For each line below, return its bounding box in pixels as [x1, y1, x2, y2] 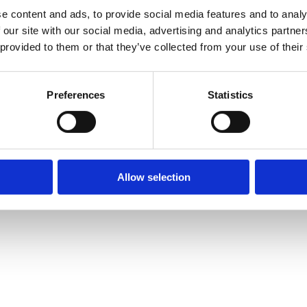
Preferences [47, 88, 106, 101]
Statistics [208, 88, 253, 101]
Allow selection [116, 171, 191, 183]
